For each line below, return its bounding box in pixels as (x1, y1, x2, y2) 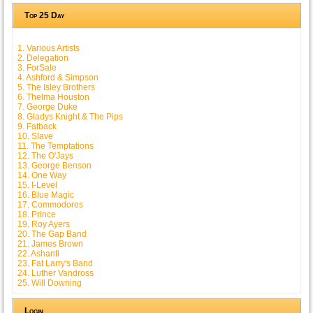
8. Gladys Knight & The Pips (17, 111, 124, 122)
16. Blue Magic (17, 189, 75, 200)
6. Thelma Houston (17, 92, 90, 102)
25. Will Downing (17, 277, 82, 288)
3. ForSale (17, 62, 57, 73)
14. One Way (17, 170, 67, 180)
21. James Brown (17, 238, 84, 249)
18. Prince (17, 209, 57, 219)
